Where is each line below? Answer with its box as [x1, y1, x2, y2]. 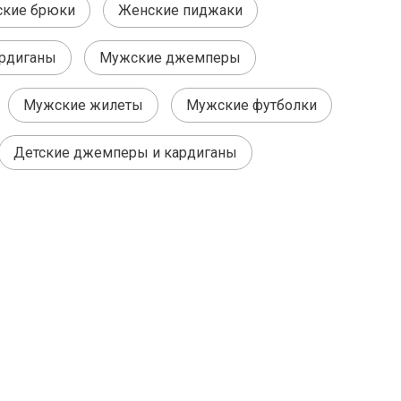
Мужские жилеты [23, 97, 143, 114]
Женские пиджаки [118, 2, 243, 19]
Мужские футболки [186, 97, 317, 114]
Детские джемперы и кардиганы [13, 144, 237, 161]
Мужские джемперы [99, 49, 241, 66]
